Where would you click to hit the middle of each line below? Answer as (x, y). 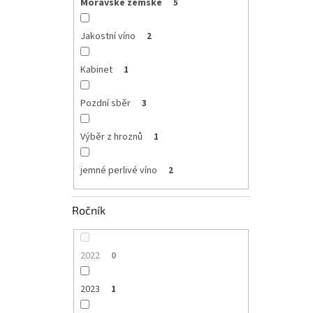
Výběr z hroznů (111, 137)
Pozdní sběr (105, 104)
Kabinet (96, 70)
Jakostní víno (108, 37)
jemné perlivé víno (118, 171)
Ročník (89, 210)
